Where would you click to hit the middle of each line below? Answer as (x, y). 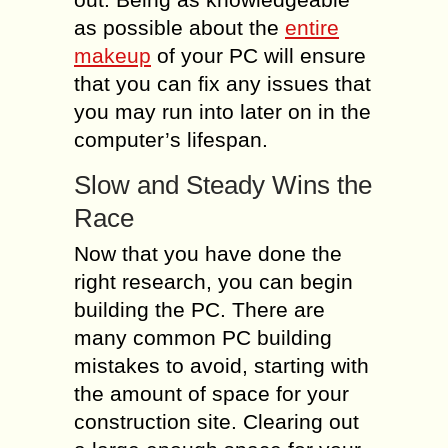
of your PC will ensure (258, 55)
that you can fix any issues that (222, 83)
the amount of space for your (211, 393)
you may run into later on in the (222, 111)
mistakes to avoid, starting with (221, 365)
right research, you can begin (213, 281)
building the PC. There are (199, 309)
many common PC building (203, 337)
